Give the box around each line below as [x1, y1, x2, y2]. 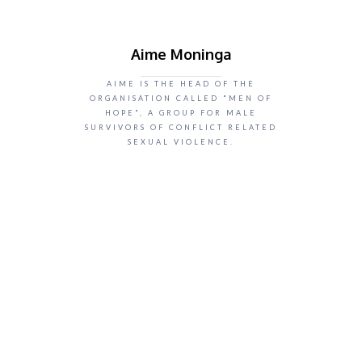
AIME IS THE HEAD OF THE [107, 79, 255, 88]
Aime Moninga [131, 45, 231, 63]
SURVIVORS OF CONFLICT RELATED [85, 123, 277, 132]
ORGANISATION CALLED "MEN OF [90, 94, 272, 103]
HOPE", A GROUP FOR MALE [105, 108, 257, 117]
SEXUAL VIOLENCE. [128, 137, 234, 146]
